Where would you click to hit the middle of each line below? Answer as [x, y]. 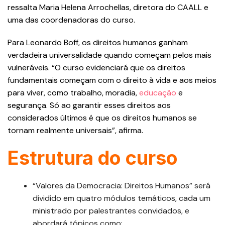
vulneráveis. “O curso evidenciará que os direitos [96, 68]
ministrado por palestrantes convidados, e [111, 211]
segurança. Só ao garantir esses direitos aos [89, 105]
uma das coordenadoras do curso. [71, 20]
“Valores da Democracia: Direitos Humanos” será [122, 186]
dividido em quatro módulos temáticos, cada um [122, 198]
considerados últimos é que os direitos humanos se [102, 118]
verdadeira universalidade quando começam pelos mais [109, 55]
